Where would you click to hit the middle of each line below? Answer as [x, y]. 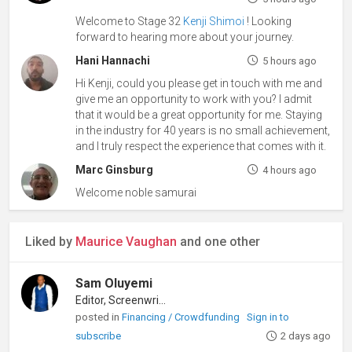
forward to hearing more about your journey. [185, 37]
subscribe [99, 336]
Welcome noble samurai [136, 193]
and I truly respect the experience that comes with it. [201, 147]
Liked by [50, 242]
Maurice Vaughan [126, 242]
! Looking [268, 22]
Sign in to [268, 317]
